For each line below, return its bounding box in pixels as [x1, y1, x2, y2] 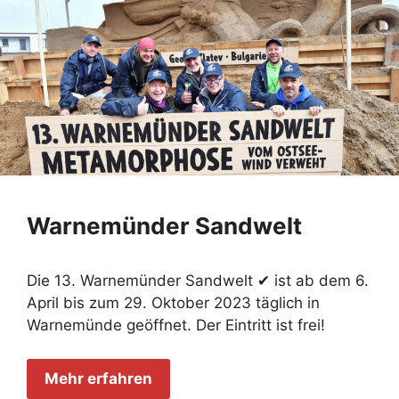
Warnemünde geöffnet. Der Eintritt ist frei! [27, 315, 325, 334]
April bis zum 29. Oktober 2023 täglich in [27, 293, 320, 312]
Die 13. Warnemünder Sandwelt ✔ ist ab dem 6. [27, 271, 369, 289]
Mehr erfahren [45, 370, 152, 388]
